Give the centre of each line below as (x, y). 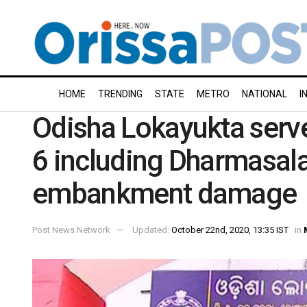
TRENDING (120, 94)
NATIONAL (265, 94)
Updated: (152, 230)
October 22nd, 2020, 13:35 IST (230, 230)
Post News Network (71, 230)
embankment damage (164, 194)
